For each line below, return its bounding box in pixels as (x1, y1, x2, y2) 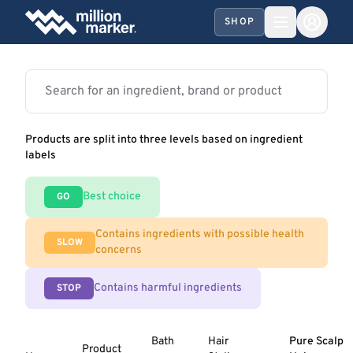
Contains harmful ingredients (94, 281, 242, 295)
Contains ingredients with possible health (95, 228, 304, 241)
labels (25, 149, 56, 162)
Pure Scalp (289, 335, 344, 348)
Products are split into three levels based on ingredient (25, 133, 303, 147)
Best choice (83, 190, 141, 203)
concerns (95, 243, 142, 257)
